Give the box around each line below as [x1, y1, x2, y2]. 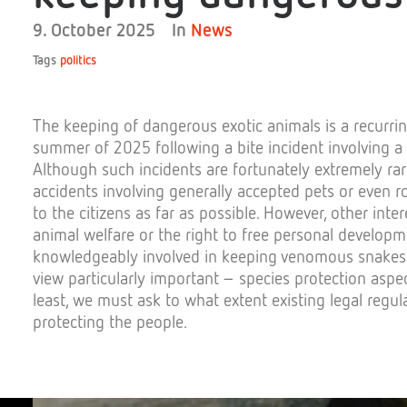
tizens [90, 202, 131, 223]
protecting [33, 311, 104, 332]
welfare [84, 223, 134, 244]
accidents [33, 180, 98, 201]
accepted [237, 180, 300, 201]
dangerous [143, 114, 217, 135]
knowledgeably [33, 245, 138, 266]
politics [60, 52, 96, 67]
